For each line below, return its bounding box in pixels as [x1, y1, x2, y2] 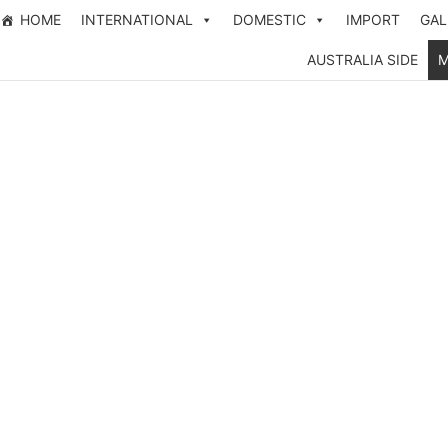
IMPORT [346, 11, 400, 28]
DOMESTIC [233, 11, 306, 28]
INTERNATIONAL [81, 11, 193, 28]
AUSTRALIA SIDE [307, 51, 418, 68]
